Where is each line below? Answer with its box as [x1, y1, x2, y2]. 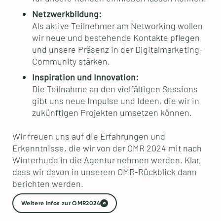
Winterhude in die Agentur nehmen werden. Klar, [12, 154, 201, 165]
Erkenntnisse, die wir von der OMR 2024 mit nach [12, 142, 202, 153]
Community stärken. [32, 55, 110, 67]
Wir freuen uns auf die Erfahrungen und [12, 130, 165, 142]
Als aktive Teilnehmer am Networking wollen [32, 20, 203, 31]
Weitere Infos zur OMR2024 [21, 199, 100, 207]
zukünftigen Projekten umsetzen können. [32, 107, 192, 118]
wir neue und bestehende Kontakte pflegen [32, 32, 200, 43]
